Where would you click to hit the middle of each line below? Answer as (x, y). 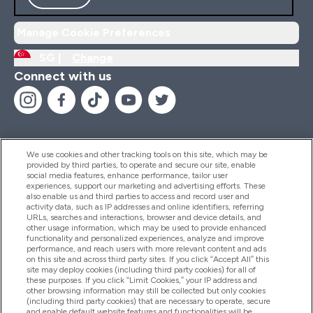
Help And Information (80, 170)
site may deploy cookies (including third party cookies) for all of (141, 270)
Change (93, 57)
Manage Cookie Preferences (94, 32)
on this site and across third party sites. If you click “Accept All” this (148, 259)
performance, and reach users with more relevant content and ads (147, 249)
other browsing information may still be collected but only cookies (146, 291)
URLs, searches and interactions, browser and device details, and (144, 217)
